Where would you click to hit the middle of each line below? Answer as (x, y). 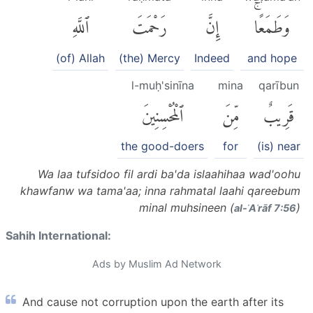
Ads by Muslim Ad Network (156, 263)
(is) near (279, 146)
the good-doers (162, 146)
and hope (272, 58)
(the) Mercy (150, 58)
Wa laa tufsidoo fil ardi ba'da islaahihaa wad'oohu (169, 174)
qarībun (279, 85)
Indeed (212, 58)
